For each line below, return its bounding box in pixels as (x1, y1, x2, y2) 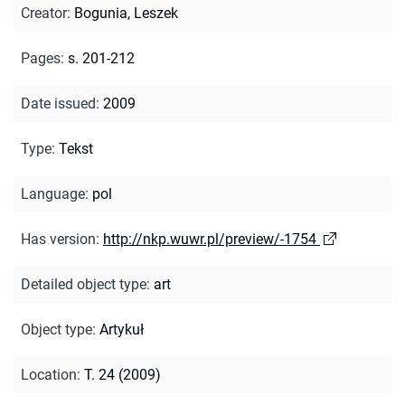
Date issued (21, 94, 96, 112)
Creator (21, 4, 67, 22)
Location (21, 365, 77, 383)
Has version (21, 230, 96, 248)
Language (21, 184, 85, 202)
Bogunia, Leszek (74, 4, 178, 22)
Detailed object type (21, 275, 146, 293)
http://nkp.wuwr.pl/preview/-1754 (103, 230, 316, 248)
